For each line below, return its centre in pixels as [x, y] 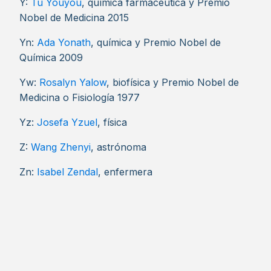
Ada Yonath [64, 42]
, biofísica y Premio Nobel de [173, 82]
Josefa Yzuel [67, 122]
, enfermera [125, 172]
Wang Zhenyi [61, 147]
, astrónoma [119, 147]
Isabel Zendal [67, 172]
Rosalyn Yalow [73, 82]
